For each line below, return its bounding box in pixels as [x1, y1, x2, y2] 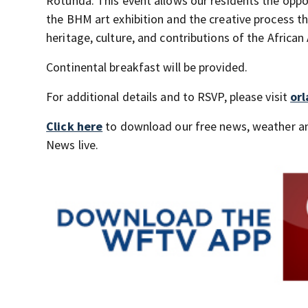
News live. [46, 137, 99, 153]
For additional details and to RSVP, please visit [46, 89, 291, 105]
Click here [46, 118, 103, 135]
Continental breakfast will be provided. [46, 59, 248, 76]
